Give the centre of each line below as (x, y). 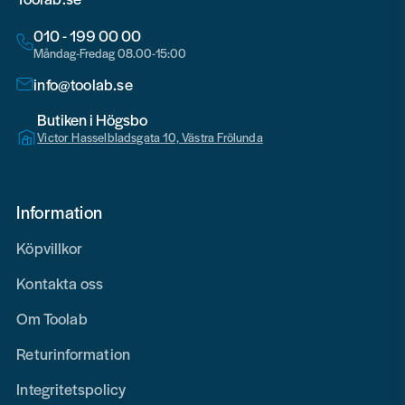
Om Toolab (52, 318)
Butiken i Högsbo (97, 119)
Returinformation (74, 353)
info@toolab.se (83, 84)
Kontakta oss (60, 283)
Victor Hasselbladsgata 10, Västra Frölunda (150, 137)
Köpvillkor (50, 247)
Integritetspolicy (71, 388)
